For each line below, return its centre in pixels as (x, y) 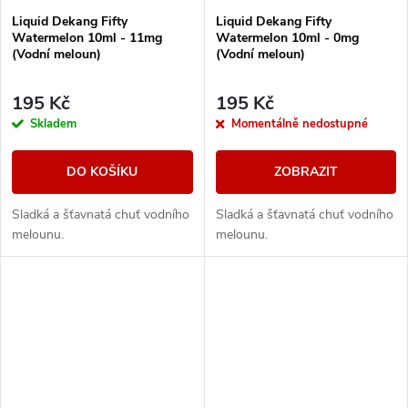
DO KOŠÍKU (102, 172)
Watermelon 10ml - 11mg (87, 37)
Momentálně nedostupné (299, 124)
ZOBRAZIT (306, 172)
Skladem (53, 124)
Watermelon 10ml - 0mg (287, 37)
